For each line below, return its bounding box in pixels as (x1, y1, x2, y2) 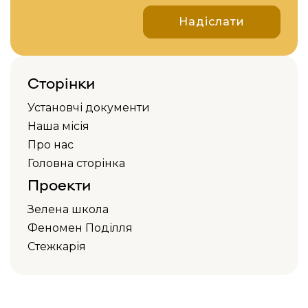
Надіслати (179, 15, 245, 28)
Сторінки (27, 73, 95, 91)
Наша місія (27, 120, 89, 133)
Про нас (27, 138, 74, 151)
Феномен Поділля (27, 221, 133, 234)
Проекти (27, 175, 91, 193)
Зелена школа (27, 203, 109, 216)
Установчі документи (27, 101, 150, 114)
